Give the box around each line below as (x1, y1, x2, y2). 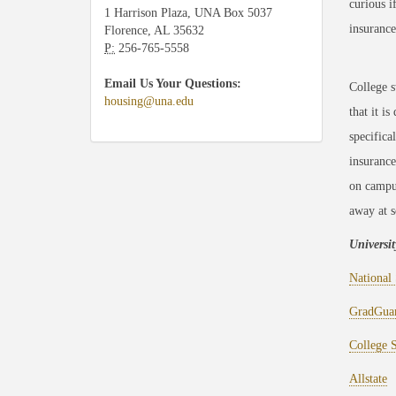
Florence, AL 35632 (104, 24, 204, 37)
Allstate (348, 372, 387, 386)
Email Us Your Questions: (104, 77, 241, 90)
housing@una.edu (104, 95, 194, 108)
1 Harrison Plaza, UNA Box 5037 (104, 6, 272, 19)
